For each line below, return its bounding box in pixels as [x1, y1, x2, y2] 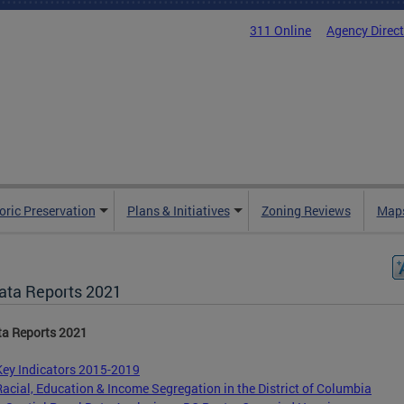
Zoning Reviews [261, 202, 351, 219]
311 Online [250, 22, 311, 39]
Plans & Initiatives [126, 202, 230, 219]
